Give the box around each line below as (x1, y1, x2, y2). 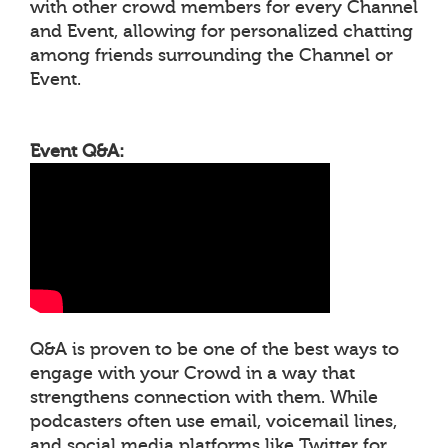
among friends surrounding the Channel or (30, 45, 393, 65)
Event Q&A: (30, 141, 124, 161)
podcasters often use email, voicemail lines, (30, 411, 397, 431)
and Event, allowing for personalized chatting (30, 21, 413, 41)
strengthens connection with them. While (30, 387, 378, 407)
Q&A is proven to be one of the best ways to (30, 339, 399, 359)
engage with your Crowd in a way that (30, 363, 355, 383)
